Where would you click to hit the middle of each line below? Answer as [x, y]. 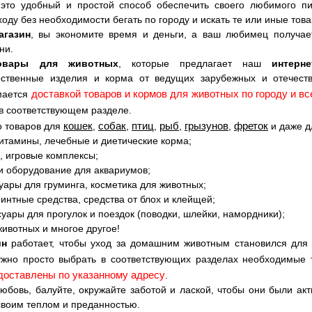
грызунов [206, 126]
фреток [251, 126]
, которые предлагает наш [195, 64]
